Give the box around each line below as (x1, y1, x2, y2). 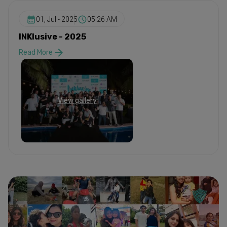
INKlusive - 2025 (19, 31, 86, 42)
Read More (19, 48, 53, 57)
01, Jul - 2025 (36, 15, 78, 24)
